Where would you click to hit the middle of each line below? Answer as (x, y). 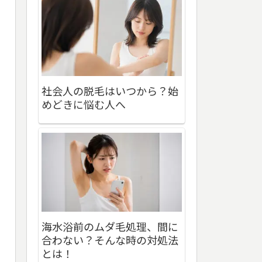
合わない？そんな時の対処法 (110, 240)
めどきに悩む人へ (84, 104)
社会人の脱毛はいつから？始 (110, 90)
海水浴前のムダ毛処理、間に (110, 227)
